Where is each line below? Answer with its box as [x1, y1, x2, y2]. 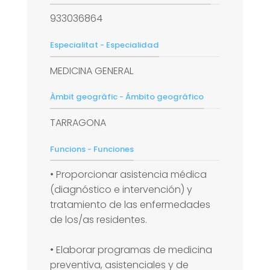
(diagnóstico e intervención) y [50, 183, 192, 197]
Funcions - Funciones [50, 143, 134, 155]
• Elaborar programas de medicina [50, 243, 212, 257]
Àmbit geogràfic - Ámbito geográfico [50, 91, 204, 103]
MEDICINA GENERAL [50, 63, 133, 78]
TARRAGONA [50, 115, 106, 130]
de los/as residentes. [50, 213, 147, 227]
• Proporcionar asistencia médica [50, 168, 207, 182]
